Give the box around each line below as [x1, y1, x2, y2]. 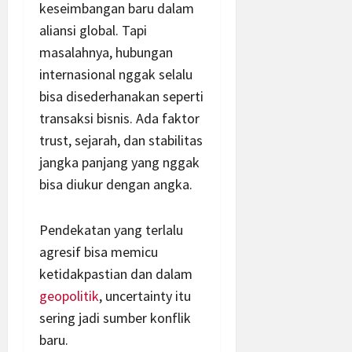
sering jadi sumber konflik [39, 309, 191, 328]
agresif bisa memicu [39, 243, 158, 262]
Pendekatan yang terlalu [39, 221, 183, 240]
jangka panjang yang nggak [39, 153, 200, 172]
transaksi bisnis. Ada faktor [39, 109, 200, 128]
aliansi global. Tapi [39, 21, 147, 40]
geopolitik [39, 287, 99, 306]
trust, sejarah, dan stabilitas [39, 131, 203, 150]
